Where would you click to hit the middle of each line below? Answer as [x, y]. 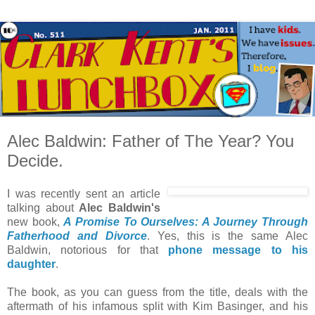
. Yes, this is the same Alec [227, 236]
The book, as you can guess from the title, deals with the [157, 292]
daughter [31, 264]
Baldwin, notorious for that [88, 250]
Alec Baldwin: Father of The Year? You [150, 141]
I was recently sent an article [84, 194]
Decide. [35, 160]
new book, [36, 222]
